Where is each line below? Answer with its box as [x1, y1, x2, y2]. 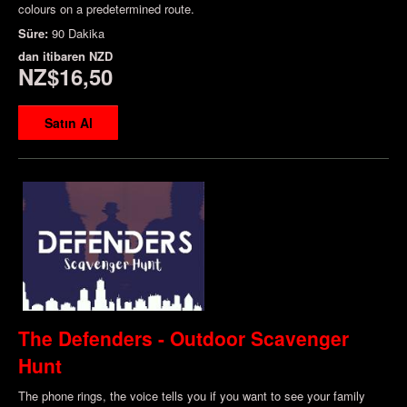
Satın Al [44, 114, 93, 133]
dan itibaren [18, 47, 89, 65]
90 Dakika [52, 25, 104, 43]
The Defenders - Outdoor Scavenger [18, 323, 349, 352]
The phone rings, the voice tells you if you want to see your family [18, 386, 365, 404]
